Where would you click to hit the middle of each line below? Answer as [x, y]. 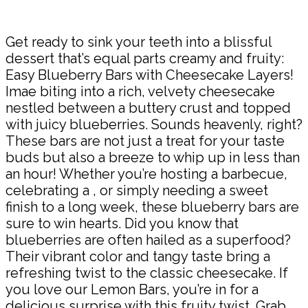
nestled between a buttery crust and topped [148, 108]
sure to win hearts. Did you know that [122, 224]
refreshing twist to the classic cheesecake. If [147, 273]
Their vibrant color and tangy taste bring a [138, 257]
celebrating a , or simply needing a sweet [137, 191]
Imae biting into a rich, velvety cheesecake [140, 92]
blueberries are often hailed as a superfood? [148, 240]
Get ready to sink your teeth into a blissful [139, 42]
